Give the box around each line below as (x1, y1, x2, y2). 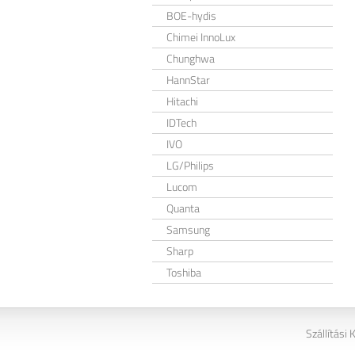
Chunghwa (166, 50, 215, 67)
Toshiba (166, 264, 201, 281)
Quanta (166, 200, 200, 216)
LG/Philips (166, 157, 214, 174)
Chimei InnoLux (166, 29, 235, 45)
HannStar (166, 71, 210, 88)
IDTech (166, 114, 197, 131)
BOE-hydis (166, 7, 216, 24)
